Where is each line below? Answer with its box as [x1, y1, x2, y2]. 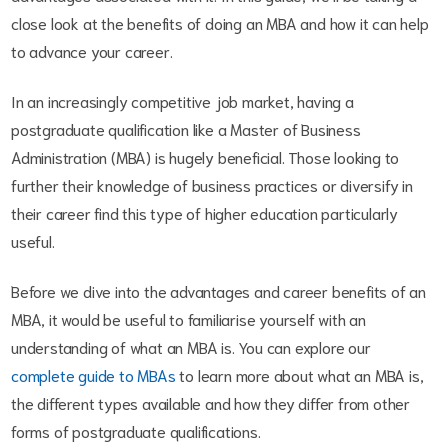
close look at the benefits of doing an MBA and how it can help [11, 12, 429, 34]
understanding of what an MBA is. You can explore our [11, 336, 371, 358]
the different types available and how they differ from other [11, 392, 410, 414]
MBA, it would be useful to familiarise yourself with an [11, 308, 366, 330]
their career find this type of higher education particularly [11, 202, 398, 224]
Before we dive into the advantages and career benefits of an [11, 280, 426, 302]
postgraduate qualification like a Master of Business [11, 118, 361, 140]
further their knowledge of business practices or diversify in [11, 174, 413, 196]
